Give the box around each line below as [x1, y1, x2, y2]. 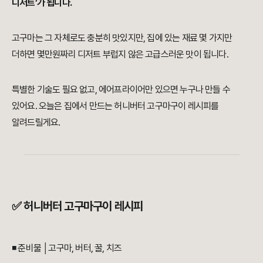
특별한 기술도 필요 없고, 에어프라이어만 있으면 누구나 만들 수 [12, 84, 231, 96]
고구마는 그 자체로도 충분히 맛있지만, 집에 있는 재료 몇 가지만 [12, 32, 232, 44]
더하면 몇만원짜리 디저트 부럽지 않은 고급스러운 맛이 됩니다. [12, 49, 228, 60]
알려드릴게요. [12, 117, 60, 129]
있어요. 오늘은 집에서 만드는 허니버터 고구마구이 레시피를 [12, 100, 219, 112]
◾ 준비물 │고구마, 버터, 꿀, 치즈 [12, 242, 122, 254]
